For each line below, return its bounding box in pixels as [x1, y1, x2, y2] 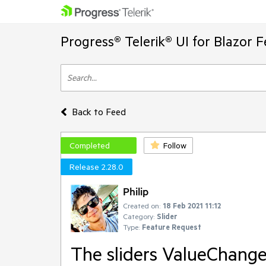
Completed [69, 140, 110, 151]
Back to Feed [71, 106, 126, 118]
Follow [163, 140, 186, 151]
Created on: [123, 201, 160, 210]
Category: [123, 211, 154, 221]
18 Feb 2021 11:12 [163, 201, 221, 210]
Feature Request [142, 222, 201, 232]
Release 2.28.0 [69, 161, 123, 172]
